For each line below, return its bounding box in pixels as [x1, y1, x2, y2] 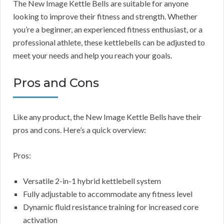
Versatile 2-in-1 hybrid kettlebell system [23, 176, 161, 186]
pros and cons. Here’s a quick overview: [13, 125, 146, 135]
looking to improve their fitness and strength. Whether [13, 11, 197, 21]
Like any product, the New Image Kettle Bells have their [13, 112, 201, 122]
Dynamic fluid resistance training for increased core [23, 202, 198, 212]
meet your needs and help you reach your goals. [13, 50, 172, 60]
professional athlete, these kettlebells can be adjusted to [13, 37, 205, 47]
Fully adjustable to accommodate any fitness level [23, 189, 192, 199]
